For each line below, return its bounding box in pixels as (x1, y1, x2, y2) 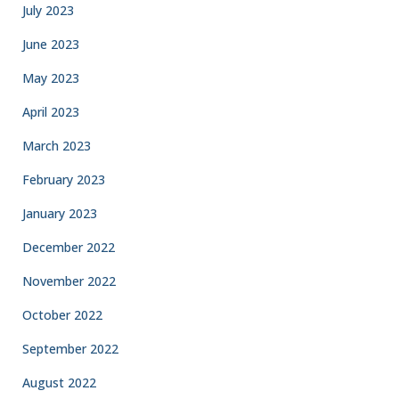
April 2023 (22, 103, 79, 120)
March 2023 (22, 137, 91, 154)
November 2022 (22, 273, 116, 289)
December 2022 (22, 239, 115, 256)
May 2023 (22, 69, 79, 86)
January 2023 (22, 205, 97, 222)
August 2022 (22, 374, 96, 391)
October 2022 (22, 306, 102, 323)
